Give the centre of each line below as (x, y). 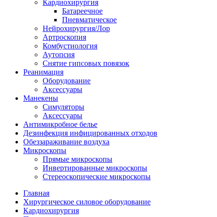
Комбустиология (70, 46)
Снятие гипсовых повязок (86, 63)
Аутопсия (59, 55)
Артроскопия (64, 37)
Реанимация (43, 72)
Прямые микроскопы (77, 159)
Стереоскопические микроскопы (97, 177)
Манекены (41, 98)
